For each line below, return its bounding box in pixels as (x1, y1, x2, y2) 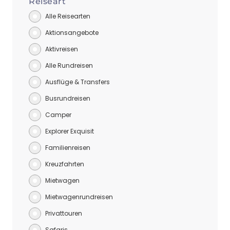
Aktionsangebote (45, 28, 99, 37)
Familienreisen (45, 143, 90, 152)
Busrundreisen (45, 94, 90, 103)
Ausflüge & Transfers (45, 78, 110, 86)
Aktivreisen (45, 45, 78, 53)
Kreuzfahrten (45, 160, 84, 168)
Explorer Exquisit (45, 127, 94, 136)
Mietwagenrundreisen (45, 193, 113, 201)
